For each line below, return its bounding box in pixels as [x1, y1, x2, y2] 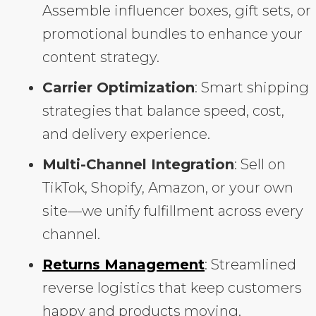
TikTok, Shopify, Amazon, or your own [42, 179, 293, 197]
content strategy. [42, 49, 159, 66]
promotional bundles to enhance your [42, 25, 303, 43]
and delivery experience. [42, 126, 210, 143]
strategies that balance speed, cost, [42, 102, 284, 120]
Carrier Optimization [42, 79, 195, 97]
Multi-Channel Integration [42, 156, 234, 174]
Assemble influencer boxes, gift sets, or [42, 2, 311, 20]
